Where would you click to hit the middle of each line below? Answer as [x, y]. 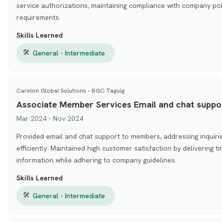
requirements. [38, 17]
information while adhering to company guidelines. [96, 160]
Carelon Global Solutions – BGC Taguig [70, 90]
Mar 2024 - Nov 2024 [50, 118]
